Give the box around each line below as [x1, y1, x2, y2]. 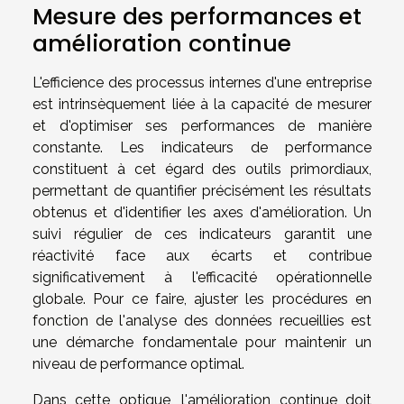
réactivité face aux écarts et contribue [32, 246, 372, 264]
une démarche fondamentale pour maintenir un [32, 333, 372, 351]
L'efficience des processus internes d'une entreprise [32, 73, 372, 91]
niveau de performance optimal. [32, 354, 244, 372]
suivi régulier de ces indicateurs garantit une [32, 225, 372, 243]
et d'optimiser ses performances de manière [32, 116, 372, 134]
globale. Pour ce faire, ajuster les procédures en [32, 289, 372, 308]
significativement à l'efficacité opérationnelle [32, 268, 372, 286]
